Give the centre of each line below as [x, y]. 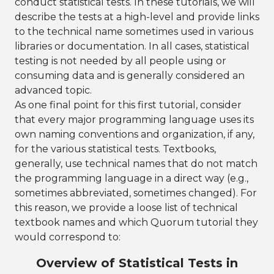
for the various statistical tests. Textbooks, [115, 149]
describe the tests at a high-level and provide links [137, 17]
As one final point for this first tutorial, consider [128, 105]
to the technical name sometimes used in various [134, 31]
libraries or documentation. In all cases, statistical [132, 46]
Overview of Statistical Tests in [137, 263]
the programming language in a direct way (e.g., [131, 178]
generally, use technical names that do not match [136, 164]
